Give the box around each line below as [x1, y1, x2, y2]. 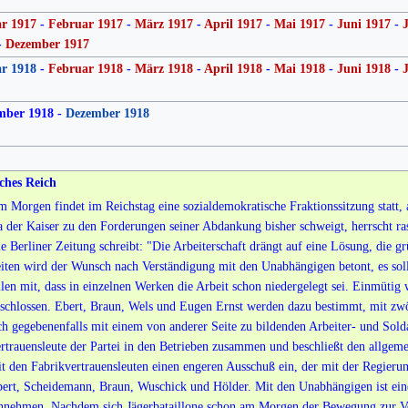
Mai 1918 [273, 61, 325, 76]
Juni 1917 [336, 16, 391, 31]
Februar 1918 [47, 61, 123, 76]
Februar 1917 [47, 16, 123, 31]
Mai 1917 [273, 16, 325, 31]
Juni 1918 [336, 61, 391, 76]
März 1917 [134, 16, 193, 31]
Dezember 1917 [5, 36, 89, 51]
